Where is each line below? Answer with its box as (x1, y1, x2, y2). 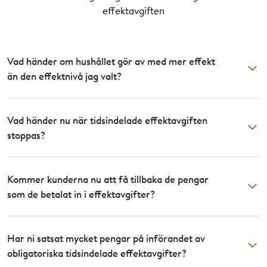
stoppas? (7, 128, 45, 142)
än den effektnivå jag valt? (7, 69, 123, 83)
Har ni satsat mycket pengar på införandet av (7, 231, 205, 245)
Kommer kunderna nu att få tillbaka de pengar (7, 172, 209, 186)
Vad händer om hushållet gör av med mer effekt (7, 54, 215, 68)
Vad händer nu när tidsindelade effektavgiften (7, 113, 207, 127)
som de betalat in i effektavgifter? (7, 187, 155, 201)
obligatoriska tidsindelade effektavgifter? (7, 246, 187, 260)
